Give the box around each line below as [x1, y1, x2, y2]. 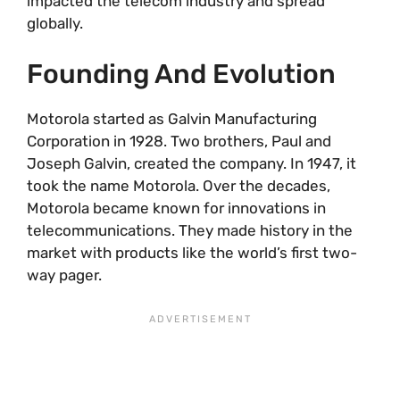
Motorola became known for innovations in [27, 198, 326, 217]
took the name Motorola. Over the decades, [27, 176, 330, 195]
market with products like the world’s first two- [27, 243, 357, 262]
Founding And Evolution [27, 57, 336, 90]
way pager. [27, 265, 102, 284]
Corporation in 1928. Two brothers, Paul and [27, 131, 331, 150]
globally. [27, 14, 83, 32]
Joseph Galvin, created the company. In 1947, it [27, 154, 356, 172]
